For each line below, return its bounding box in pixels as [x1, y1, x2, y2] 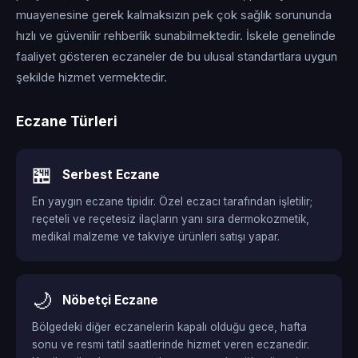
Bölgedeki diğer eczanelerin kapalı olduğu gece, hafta [32, 320, 307, 333]
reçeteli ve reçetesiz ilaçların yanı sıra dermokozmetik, [32, 213, 309, 225]
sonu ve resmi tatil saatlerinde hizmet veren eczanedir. [32, 338, 309, 351]
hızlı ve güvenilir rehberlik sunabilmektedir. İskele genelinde [16, 29, 336, 43]
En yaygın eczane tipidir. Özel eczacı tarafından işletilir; [32, 195, 312, 208]
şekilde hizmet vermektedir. [16, 70, 167, 85]
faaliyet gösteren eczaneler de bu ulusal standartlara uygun [16, 50, 337, 64]
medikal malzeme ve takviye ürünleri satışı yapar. [32, 230, 280, 243]
